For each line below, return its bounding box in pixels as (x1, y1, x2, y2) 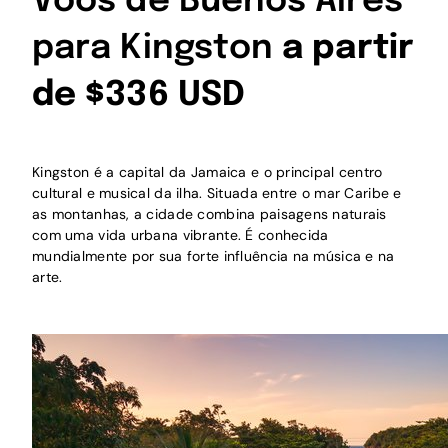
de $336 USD (32, 78, 245, 114)
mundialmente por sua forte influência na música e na (32, 246, 395, 265)
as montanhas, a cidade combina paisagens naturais (32, 204, 387, 223)
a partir (282, 31, 414, 67)
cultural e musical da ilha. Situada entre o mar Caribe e (32, 183, 402, 202)
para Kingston (32, 31, 283, 67)
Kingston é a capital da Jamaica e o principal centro (32, 162, 383, 181)
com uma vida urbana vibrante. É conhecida (32, 225, 329, 244)
